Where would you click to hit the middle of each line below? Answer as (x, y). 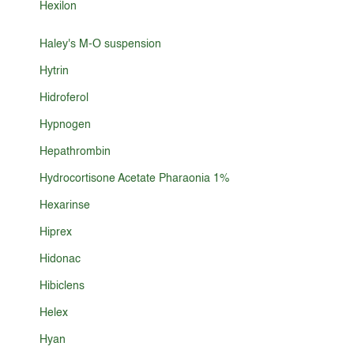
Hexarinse (65, 205)
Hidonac (60, 259)
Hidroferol (64, 98)
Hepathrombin (75, 152)
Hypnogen (66, 125)
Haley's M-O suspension (101, 44)
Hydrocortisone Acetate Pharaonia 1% (135, 179)
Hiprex (56, 232)
